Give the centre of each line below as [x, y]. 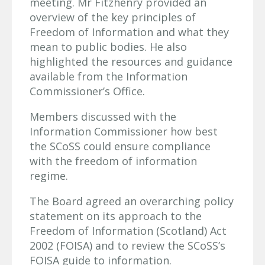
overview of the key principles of [113, 17]
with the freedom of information [113, 161]
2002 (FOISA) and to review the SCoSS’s [127, 245]
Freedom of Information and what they [129, 32]
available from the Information [109, 76]
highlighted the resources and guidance [131, 61]
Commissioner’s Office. [87, 91]
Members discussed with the [103, 116]
